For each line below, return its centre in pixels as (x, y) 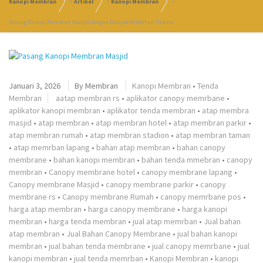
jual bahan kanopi (207, 234)
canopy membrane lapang (187, 172)
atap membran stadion (129, 135)
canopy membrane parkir (150, 184)
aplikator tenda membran (151, 110)
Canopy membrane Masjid (54, 184)
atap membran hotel (131, 123)
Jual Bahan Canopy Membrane (119, 234)
